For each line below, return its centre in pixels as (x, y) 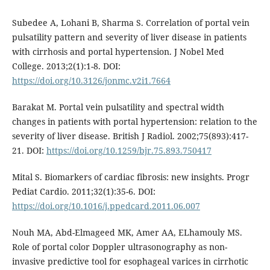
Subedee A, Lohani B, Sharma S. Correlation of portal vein (130, 23)
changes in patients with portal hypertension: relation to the (134, 122)
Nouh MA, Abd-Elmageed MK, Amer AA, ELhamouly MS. (127, 233)
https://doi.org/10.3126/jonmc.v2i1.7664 (91, 81)
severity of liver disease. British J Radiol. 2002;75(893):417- (130, 136)
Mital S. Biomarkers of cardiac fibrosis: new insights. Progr (130, 177)
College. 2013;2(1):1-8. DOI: (66, 66)
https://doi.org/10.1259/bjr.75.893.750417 (129, 151)
